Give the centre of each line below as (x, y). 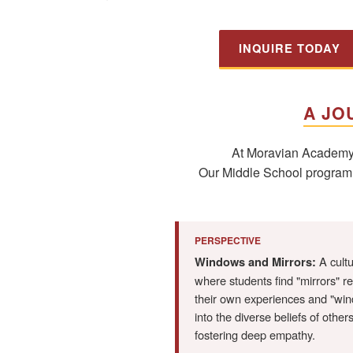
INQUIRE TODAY (290, 49)
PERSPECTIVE (228, 241)
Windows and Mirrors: (255, 262)
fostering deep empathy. (255, 335)
